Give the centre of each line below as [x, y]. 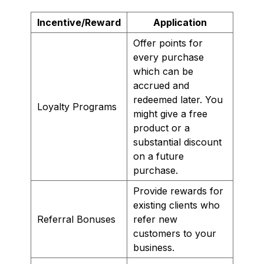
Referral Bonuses [76, 219]
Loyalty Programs [77, 106]
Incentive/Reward [79, 22]
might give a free [170, 113]
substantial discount [177, 142]
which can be [163, 71]
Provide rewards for [178, 191]
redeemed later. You [178, 99]
